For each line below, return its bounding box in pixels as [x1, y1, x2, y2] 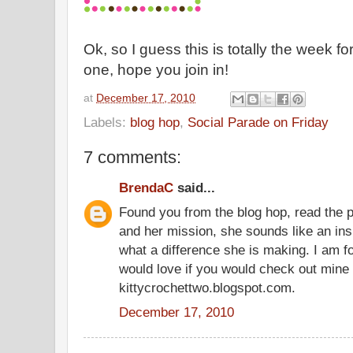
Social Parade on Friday [188, 113, 329, 130]
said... [173, 180, 215, 195]
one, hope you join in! [84, 61, 229, 78]
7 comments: [84, 147, 181, 167]
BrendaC [119, 180, 173, 195]
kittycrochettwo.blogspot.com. [119, 279, 295, 295]
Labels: [84, 113, 130, 130]
